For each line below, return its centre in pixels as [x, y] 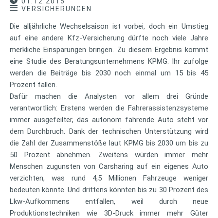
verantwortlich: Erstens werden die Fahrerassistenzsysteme [109, 108]
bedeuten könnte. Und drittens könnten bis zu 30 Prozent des [109, 190]
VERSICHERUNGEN [57, 9]
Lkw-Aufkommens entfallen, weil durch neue [109, 201]
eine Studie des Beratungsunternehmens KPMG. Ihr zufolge [109, 61]
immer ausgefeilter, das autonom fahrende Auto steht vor [109, 119]
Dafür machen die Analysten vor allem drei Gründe [109, 96]
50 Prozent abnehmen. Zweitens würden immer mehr [109, 154]
